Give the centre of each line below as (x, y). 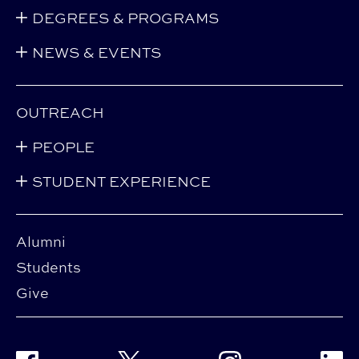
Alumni (41, 242)
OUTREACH (60, 113)
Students (48, 267)
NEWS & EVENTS (97, 52)
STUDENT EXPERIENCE (121, 182)
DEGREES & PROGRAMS (125, 18)
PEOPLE (63, 147)
